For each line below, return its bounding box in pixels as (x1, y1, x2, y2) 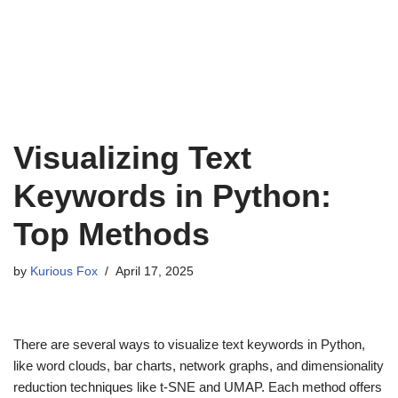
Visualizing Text (13, 139, 251, 176)
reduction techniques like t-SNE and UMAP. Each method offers (13, 379, 382, 394)
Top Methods (13, 216, 210, 252)
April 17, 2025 (115, 265, 194, 278)
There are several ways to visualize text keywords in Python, (13, 337, 365, 352)
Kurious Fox (30, 265, 98, 278)
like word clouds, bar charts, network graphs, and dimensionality (13, 358, 384, 373)
